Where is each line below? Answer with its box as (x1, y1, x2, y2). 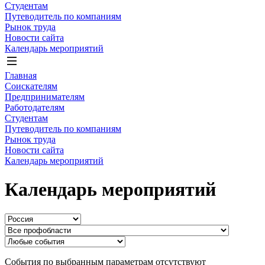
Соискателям (5, 81, 57, 91)
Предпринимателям (5, 92, 85, 102)
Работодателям (5, 102, 64, 112)
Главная (5, 70, 37, 80)
